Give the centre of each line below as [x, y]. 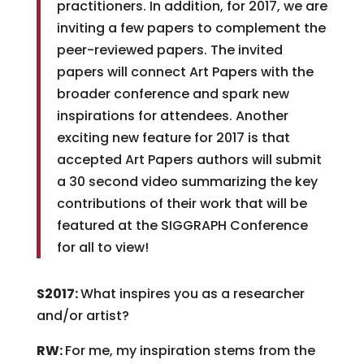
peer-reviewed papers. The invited [169, 50]
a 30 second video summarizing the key [187, 182]
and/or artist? [82, 316]
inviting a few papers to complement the [191, 28]
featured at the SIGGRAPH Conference [182, 225]
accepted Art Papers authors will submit [189, 160]
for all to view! [102, 247]
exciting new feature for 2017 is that [173, 138]
